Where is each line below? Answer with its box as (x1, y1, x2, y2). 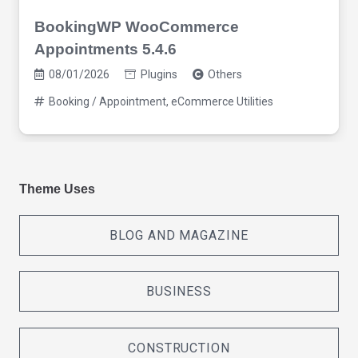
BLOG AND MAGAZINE (109, 227, 249, 243)
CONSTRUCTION (127, 340, 231, 356)
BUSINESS (145, 284, 213, 300)
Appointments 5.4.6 (34, 40, 177, 58)
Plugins (140, 67, 177, 81)
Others (208, 67, 243, 81)
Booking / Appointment (48, 94, 166, 108)
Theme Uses (19, 181, 95, 196)
